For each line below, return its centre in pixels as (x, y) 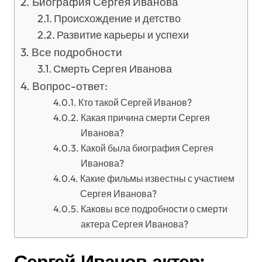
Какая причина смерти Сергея (145, 118)
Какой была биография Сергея (147, 148)
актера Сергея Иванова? (134, 224)
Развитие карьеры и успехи (123, 35)
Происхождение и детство (118, 18)
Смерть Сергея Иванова (113, 69)
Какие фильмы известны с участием (157, 178)
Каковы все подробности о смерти (154, 209)
